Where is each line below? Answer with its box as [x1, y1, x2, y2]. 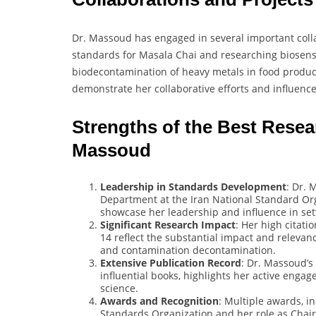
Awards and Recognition [100, 293, 219, 308]
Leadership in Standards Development [100, 179, 286, 193]
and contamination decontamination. [100, 243, 276, 257]
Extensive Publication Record [100, 255, 241, 269]
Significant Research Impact [100, 217, 236, 231]
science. [100, 281, 138, 295]
